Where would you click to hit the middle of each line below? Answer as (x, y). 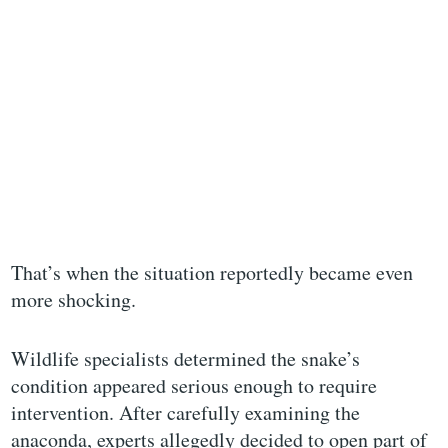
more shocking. (74, 300)
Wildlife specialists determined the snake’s (186, 359)
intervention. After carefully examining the (186, 413)
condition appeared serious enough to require (194, 386)
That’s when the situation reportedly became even (212, 273)
